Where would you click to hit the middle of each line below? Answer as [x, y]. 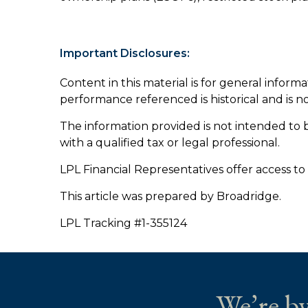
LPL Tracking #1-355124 [123, 223]
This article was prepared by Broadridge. [170, 196]
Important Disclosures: [125, 54]
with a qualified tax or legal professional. [170, 142]
